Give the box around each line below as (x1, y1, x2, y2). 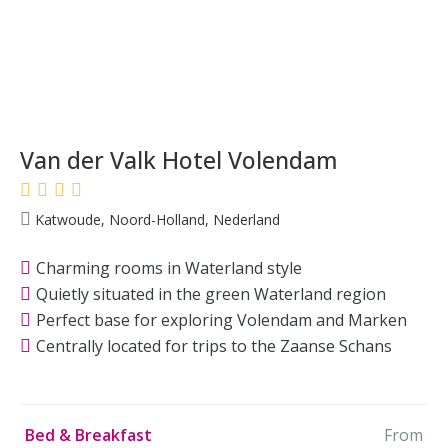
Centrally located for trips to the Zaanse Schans (36, 334, 392, 357)
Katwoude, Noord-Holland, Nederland (31, 210, 280, 229)
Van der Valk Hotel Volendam (20, 144, 338, 176)
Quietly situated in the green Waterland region (36, 282, 386, 305)
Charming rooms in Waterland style (36, 256, 302, 279)
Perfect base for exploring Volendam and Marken (36, 308, 407, 331)
